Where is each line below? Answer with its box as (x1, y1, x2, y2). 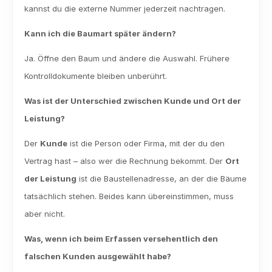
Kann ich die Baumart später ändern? (24, 29, 176, 38)
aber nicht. (24, 209, 65, 219)
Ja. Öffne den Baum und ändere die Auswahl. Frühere (24, 53, 229, 63)
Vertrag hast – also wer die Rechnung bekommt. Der (24, 156, 225, 166)
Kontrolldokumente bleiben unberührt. (24, 71, 167, 81)
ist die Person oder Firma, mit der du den (67, 138, 225, 148)
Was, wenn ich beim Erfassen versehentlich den (24, 234, 218, 243)
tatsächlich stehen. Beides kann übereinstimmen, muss (24, 191, 234, 201)
